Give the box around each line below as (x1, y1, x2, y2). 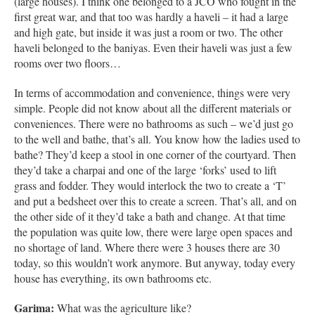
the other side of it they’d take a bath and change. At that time (14, 208, 285, 224)
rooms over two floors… (14, 55, 121, 70)
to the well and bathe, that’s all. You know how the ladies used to (14, 131, 300, 146)
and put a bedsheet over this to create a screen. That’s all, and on (14, 193, 297, 208)
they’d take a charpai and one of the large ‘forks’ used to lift (14, 162, 276, 177)
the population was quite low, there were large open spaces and (14, 224, 292, 239)
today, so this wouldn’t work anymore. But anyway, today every (14, 255, 295, 270)
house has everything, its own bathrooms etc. (14, 270, 212, 285)
